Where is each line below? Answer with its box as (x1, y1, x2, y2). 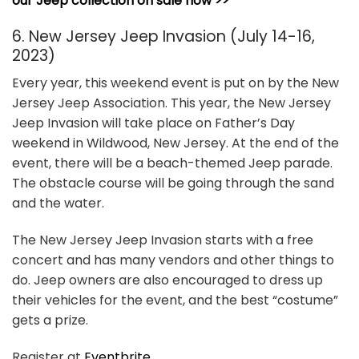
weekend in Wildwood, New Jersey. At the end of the (12, 134, 339, 153)
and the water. (12, 194, 104, 213)
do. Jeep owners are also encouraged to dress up (12, 270, 323, 289)
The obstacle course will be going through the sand (12, 174, 334, 193)
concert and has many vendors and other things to (12, 250, 334, 269)
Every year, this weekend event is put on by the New (12, 74, 339, 93)
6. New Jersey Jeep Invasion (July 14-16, (12, 25, 315, 47)
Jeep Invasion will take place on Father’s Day (12, 114, 295, 133)
